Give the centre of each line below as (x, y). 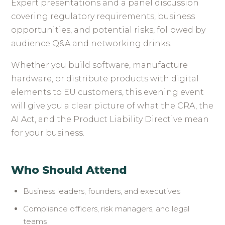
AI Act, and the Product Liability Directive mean (110, 119)
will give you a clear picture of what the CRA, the (113, 106)
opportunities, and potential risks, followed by (108, 30)
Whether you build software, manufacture (100, 65)
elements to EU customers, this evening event (108, 92)
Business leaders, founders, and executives (102, 191)
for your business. (48, 133)
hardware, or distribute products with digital (105, 79)
